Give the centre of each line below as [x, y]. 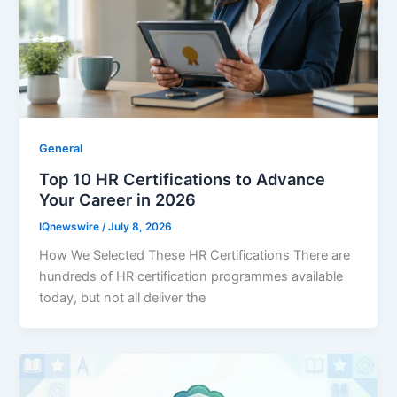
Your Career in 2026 [118, 199]
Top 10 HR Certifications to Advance [183, 179]
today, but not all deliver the [123, 298]
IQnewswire [71, 226]
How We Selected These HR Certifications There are [195, 256]
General [61, 148]
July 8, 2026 [140, 226]
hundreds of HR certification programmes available [191, 277]
